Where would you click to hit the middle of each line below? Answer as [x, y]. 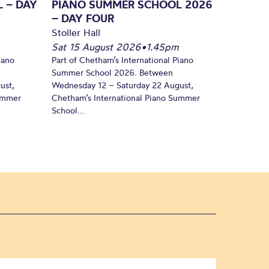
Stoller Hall [76, 32]
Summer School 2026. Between [112, 72]
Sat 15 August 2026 [96, 47]
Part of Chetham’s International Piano [122, 60]
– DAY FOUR [83, 18]
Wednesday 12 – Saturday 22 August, [122, 85]
